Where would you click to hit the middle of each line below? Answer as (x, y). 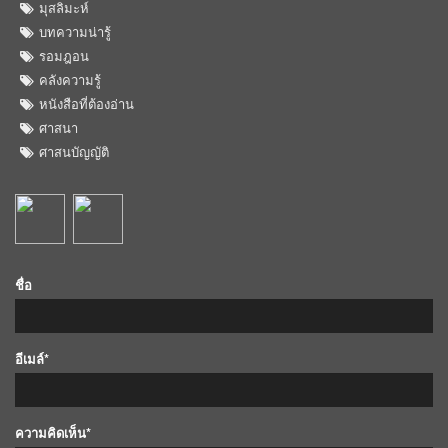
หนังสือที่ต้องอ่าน (86, 103)
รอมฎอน (64, 55)
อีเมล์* (32, 358)
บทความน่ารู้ (75, 31)
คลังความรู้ (70, 79)
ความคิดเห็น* (53, 432)
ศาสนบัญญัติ (74, 151)
